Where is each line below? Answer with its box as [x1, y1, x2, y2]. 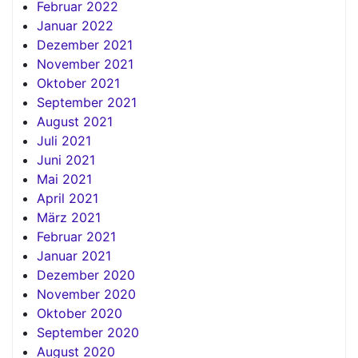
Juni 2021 [37, 151, 95, 168]
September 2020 [37, 324, 139, 340]
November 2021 [37, 55, 133, 72]
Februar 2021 [37, 228, 116, 245]
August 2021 [37, 113, 113, 129]
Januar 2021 [37, 247, 111, 264]
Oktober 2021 [37, 74, 120, 91]
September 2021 [37, 93, 137, 110]
